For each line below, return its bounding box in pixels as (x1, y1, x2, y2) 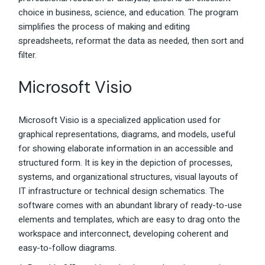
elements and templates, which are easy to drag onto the (18, 213, 241, 227)
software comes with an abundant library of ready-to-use (18, 199, 243, 212)
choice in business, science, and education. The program (18, 6, 239, 20)
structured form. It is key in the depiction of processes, (18, 156, 233, 170)
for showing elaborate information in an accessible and (18, 142, 234, 156)
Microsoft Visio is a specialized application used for (18, 114, 221, 127)
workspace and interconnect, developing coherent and (18, 227, 229, 241)
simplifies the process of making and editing (18, 20, 190, 34)
